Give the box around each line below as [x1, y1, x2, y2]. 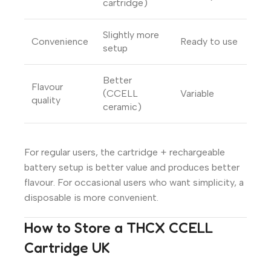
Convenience [31, 36, 88, 48]
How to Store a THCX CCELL [24, 219, 213, 237]
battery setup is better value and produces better [24, 162, 240, 174]
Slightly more [103, 29, 159, 41]
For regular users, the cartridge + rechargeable [24, 146, 225, 158]
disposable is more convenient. [24, 192, 158, 204]
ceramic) [103, 101, 142, 113]
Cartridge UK [24, 239, 110, 257]
